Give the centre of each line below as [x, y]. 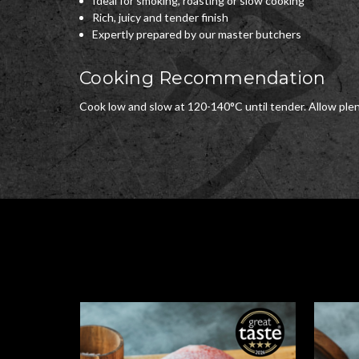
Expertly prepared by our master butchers [197, 34]
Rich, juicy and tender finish [161, 18]
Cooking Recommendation [203, 79]
